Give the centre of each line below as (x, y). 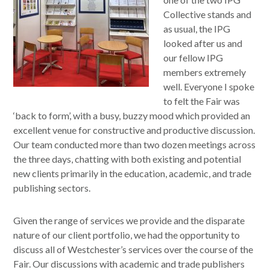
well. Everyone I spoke (209, 86)
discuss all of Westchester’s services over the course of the (133, 249)
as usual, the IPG (197, 29)
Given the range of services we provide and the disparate (129, 220)
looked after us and (203, 43)
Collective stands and (208, 14)
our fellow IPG (193, 58)
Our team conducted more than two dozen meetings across (135, 144)
